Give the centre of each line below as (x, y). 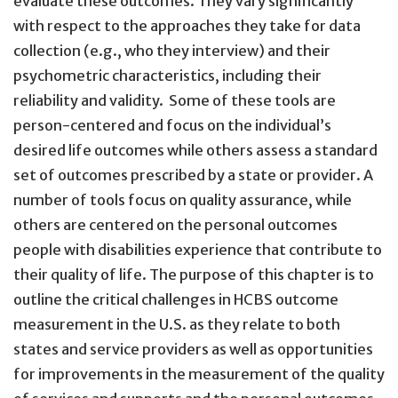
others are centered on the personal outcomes (175, 224)
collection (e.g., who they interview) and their (172, 50)
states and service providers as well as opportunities (193, 349)
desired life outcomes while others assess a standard (195, 150)
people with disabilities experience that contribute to (198, 249)
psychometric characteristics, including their (167, 75)
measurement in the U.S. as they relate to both (177, 324)
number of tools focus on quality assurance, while (183, 199)
